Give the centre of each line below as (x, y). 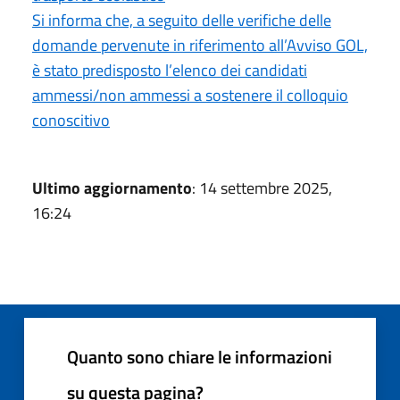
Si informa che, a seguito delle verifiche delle (182, 20)
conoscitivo (71, 120)
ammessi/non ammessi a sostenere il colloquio (190, 95)
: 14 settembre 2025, (262, 188)
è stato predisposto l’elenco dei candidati (170, 70)
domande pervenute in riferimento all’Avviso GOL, (200, 45)
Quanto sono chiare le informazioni (200, 357)
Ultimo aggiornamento (112, 188)
